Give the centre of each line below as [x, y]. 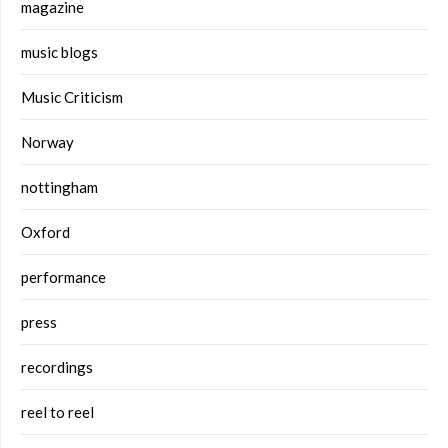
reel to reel [57, 411]
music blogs [59, 51]
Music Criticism [72, 96]
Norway [47, 141]
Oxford [45, 231]
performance [63, 276]
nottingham [59, 186]
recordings [57, 366]
